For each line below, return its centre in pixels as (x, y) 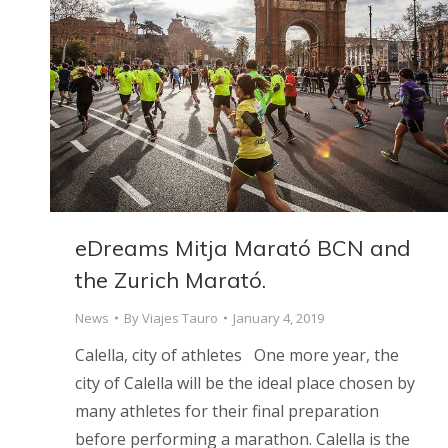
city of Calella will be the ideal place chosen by (245, 382)
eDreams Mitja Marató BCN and (243, 247)
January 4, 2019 (278, 317)
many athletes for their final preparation (227, 410)
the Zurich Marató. (170, 279)
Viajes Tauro (180, 317)
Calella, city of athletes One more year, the (237, 354)
